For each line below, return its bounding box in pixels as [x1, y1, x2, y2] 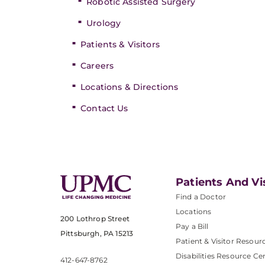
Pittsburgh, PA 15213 [60, 229, 134, 238]
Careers [80, 60, 114, 71]
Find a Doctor [176, 192, 227, 201]
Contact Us [80, 103, 128, 114]
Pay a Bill [176, 222, 209, 231]
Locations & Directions [80, 82, 179, 92]
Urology [86, 18, 121, 28]
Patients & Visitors [80, 39, 160, 50]
